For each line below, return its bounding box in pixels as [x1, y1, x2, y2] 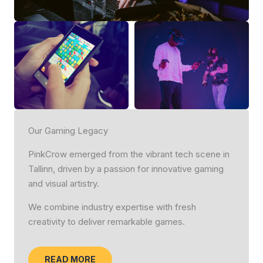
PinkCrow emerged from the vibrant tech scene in [28, 149, 230, 160]
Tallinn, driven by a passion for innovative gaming [28, 163, 224, 174]
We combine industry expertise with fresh [28, 201, 196, 213]
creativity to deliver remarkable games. [28, 216, 185, 227]
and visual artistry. [28, 178, 99, 189]
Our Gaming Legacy [28, 125, 108, 136]
